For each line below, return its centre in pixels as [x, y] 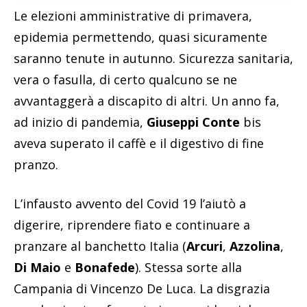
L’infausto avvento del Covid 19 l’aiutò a [130, 204]
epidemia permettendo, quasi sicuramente [140, 37]
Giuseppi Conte [193, 122]
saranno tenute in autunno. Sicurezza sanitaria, [153, 59]
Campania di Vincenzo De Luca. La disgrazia [142, 289]
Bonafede [105, 268]
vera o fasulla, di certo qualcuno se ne [125, 80]
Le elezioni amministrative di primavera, [133, 16]
